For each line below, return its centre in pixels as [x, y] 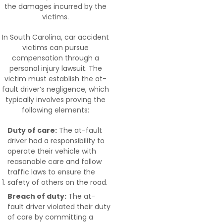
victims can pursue [55, 48]
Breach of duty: [37, 196]
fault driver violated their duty [59, 207]
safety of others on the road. [57, 182]
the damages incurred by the [55, 6]
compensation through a [55, 58]
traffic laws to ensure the [51, 172]
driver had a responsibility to [56, 141]
